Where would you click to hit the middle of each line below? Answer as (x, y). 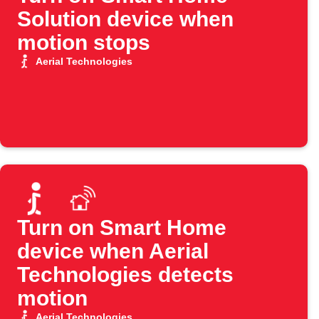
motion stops (84, 43)
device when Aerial (113, 251)
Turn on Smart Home (122, 228)
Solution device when (125, 19)
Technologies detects (125, 275)
